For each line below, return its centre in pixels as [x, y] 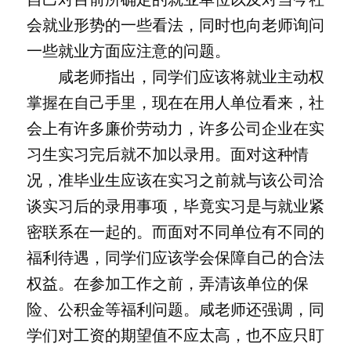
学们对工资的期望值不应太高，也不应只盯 [175, 336]
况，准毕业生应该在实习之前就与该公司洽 [175, 181]
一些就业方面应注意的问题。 [128, 52]
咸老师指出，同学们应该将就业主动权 [175, 78]
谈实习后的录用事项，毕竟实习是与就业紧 [175, 207]
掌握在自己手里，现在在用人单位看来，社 [175, 103]
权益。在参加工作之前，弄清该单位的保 [167, 284]
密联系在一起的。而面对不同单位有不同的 [175, 233]
